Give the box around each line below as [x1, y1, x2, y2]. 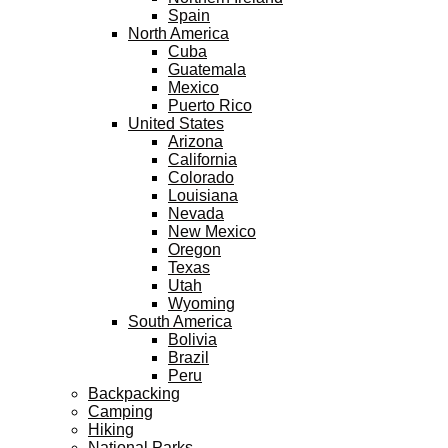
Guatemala [168, 60, 246, 78]
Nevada [168, 204, 224, 222]
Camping [88, 402, 153, 420]
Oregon [168, 240, 221, 258]
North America [128, 24, 229, 42]
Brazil [168, 348, 209, 366]
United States [128, 114, 224, 132]
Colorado [168, 168, 234, 186]
